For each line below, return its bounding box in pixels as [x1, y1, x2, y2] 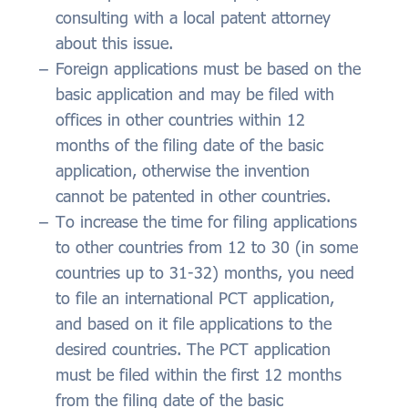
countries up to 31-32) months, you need [56, 262, 354, 283]
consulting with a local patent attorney [56, 7, 331, 28]
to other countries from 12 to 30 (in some [56, 237, 358, 258]
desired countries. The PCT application [56, 339, 331, 360]
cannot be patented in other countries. [56, 186, 331, 207]
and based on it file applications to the [56, 313, 331, 334]
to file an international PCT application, [56, 288, 334, 309]
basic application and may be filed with [56, 84, 334, 105]
